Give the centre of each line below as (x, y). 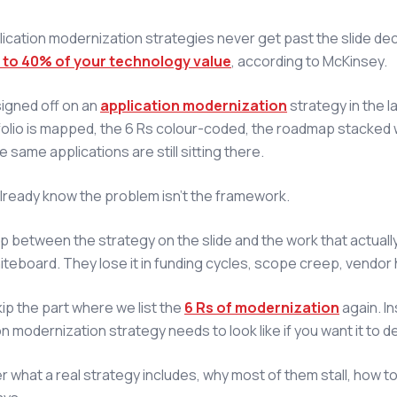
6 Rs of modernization (262, 307)
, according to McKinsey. (309, 61)
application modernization (194, 105)
